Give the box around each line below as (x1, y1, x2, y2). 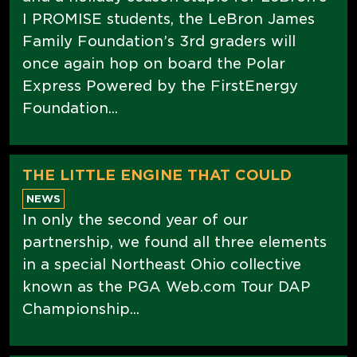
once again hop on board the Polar (22, 54, 285, 72)
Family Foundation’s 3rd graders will (22, 32, 296, 49)
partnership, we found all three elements (22, 233, 327, 250)
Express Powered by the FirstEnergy (22, 76, 298, 94)
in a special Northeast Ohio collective (22, 255, 301, 273)
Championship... (22, 300, 139, 317)
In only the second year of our (22, 210, 248, 228)
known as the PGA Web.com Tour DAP (22, 277, 311, 295)
